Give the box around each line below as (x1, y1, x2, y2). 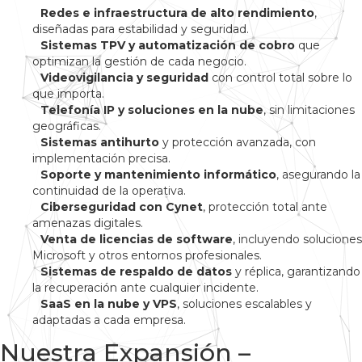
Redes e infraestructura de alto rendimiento (40, 6, 314, 21)
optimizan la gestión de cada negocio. (32, 54, 246, 69)
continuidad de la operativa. (32, 183, 186, 199)
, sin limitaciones (263, 103, 355, 118)
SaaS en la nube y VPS (40, 297, 177, 312)
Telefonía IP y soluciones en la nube (40, 103, 263, 118)
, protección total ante (203, 200, 327, 215)
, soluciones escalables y (177, 297, 312, 312)
